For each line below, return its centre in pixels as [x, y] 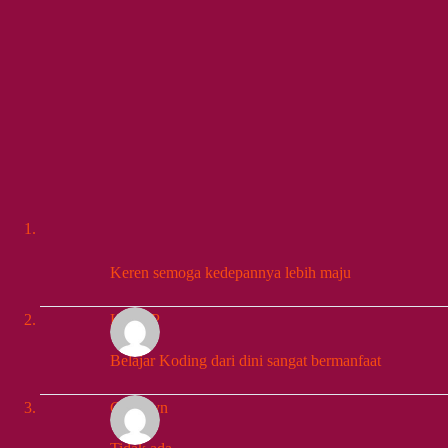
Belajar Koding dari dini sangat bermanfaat [245, 360]
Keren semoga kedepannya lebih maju [230, 272]
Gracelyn [139, 407]
